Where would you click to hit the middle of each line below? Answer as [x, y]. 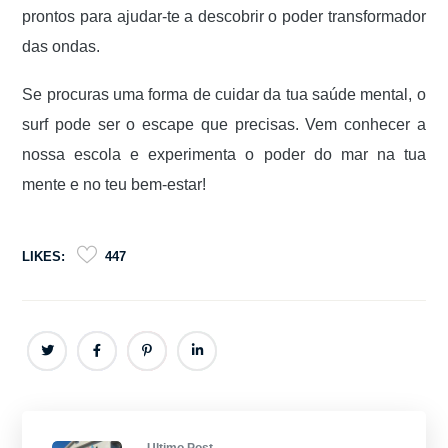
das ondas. [61, 46]
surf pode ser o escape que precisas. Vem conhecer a [224, 124]
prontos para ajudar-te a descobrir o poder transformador [224, 16]
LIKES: [44, 257]
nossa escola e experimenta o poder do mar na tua [224, 154]
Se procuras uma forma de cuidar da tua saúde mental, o [224, 94]
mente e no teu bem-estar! [114, 184]
